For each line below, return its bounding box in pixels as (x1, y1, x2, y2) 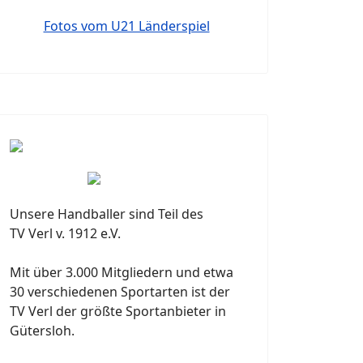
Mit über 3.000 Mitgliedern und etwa (10, 263, 233, 282)
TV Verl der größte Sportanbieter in (10, 302, 226, 321)
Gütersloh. (10, 322, 75, 340)
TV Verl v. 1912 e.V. (10, 224, 121, 243)
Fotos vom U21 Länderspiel (43, 17, 210, 36)
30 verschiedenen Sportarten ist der (10, 283, 230, 301)
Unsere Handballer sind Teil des (10, 205, 203, 224)
